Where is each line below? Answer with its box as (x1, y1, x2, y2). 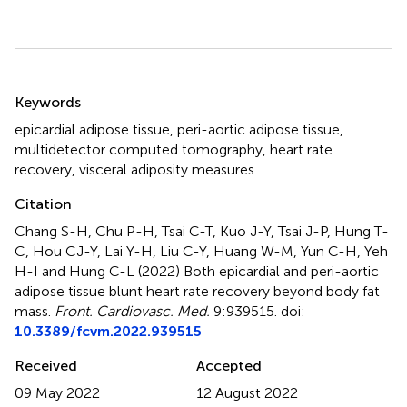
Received (15, 356, 77, 374)
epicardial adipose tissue (15, 120, 170, 138)
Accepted (196, 356, 262, 374)
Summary (14, 76, 109, 104)
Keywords (15, 93, 81, 111)
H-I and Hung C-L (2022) (15, 262, 184, 280)
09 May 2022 (15, 383, 100, 402)
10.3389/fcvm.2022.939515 (15, 322, 202, 340)
